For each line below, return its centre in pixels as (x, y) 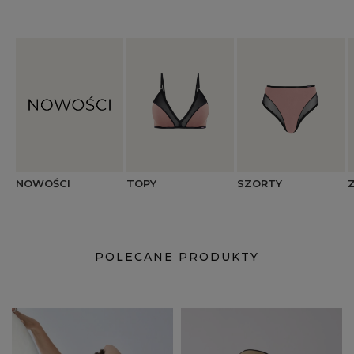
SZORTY (260, 183)
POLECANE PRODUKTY (177, 257)
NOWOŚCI (43, 183)
